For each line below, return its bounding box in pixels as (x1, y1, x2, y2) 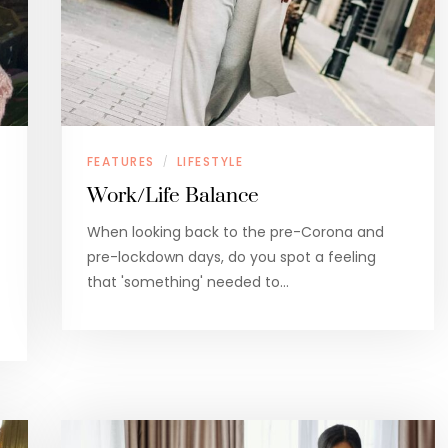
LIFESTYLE (176, 152, 243, 170)
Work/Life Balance (86, 182, 259, 209)
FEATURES (86, 152, 155, 170)
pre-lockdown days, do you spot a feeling (86, 246, 376, 267)
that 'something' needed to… (86, 271, 289, 292)
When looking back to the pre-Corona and (86, 221, 384, 242)
